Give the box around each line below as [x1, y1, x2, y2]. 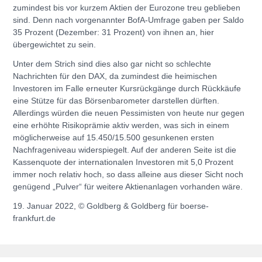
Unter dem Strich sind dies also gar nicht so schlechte [13, 58, 211, 68]
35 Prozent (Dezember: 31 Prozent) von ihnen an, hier [13, 27, 214, 37]
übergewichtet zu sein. [13, 39, 96, 49]
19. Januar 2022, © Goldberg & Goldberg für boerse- [13, 201, 209, 211]
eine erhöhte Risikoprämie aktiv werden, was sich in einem [13, 120, 229, 130]
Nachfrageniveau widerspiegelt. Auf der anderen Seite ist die [13, 144, 236, 154]
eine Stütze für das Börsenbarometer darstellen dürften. [13, 95, 219, 105]
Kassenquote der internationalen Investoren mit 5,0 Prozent [13, 157, 233, 167]
